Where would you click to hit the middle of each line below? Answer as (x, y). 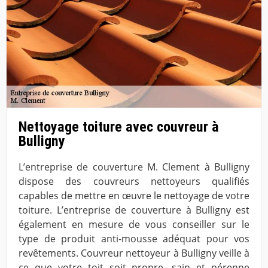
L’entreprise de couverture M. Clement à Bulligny (134, 167)
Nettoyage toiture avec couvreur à (119, 127)
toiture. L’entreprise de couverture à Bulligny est (134, 210)
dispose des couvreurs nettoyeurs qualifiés (134, 182)
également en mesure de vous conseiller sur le (134, 225)
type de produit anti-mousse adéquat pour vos (134, 239)
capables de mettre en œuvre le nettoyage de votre (134, 196)
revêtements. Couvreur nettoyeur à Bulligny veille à (134, 253)
